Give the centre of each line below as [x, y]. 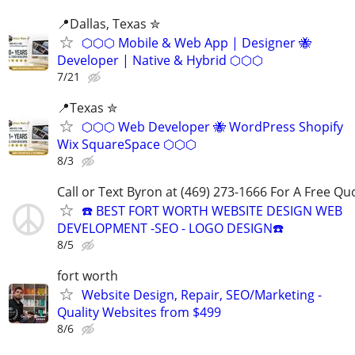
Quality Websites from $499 [139, 313]
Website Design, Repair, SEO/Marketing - [202, 295]
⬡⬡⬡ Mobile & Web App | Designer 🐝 [197, 42]
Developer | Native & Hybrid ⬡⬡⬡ [160, 60]
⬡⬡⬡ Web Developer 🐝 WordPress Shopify [212, 127]
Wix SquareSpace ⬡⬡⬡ [127, 144]
